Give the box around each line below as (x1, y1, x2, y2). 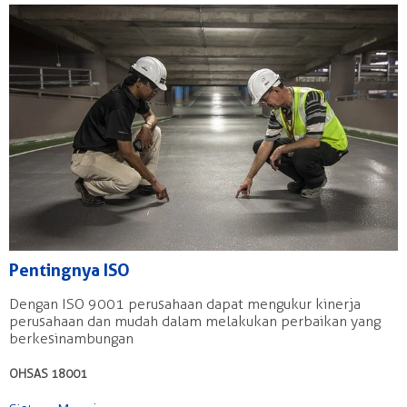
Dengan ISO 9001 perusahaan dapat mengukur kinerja (9, 294, 361, 313)
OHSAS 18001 (9, 366, 87, 381)
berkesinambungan (9, 329, 134, 347)
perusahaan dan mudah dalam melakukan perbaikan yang (9, 312, 381, 330)
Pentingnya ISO (9, 259, 130, 281)
